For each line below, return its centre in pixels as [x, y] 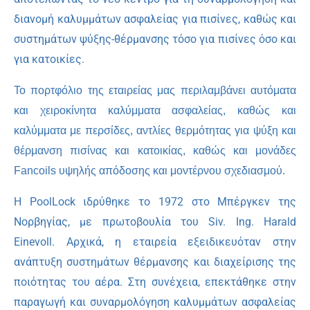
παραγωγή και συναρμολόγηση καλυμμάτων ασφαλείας [155, 302]
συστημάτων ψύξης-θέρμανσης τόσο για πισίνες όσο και [155, 39]
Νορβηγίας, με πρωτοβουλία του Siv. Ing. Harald [155, 221]
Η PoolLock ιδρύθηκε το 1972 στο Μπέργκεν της [155, 201]
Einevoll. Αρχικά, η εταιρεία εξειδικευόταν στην [155, 241]
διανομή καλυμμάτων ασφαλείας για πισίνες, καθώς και [155, 19]
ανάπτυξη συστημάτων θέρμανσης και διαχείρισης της [155, 262]
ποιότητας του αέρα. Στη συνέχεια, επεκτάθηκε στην [155, 282]
